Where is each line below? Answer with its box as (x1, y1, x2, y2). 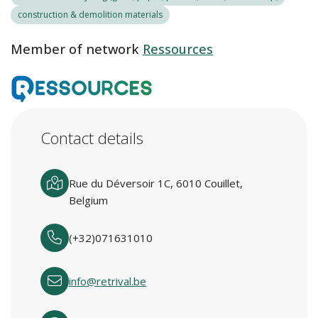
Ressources (143, 40, 213, 57)
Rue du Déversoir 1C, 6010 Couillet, (69, 176, 243, 190)
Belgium (69, 193, 108, 207)
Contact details (40, 127, 143, 149)
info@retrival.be (69, 274, 146, 288)
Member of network (11, 40, 139, 57)
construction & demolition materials (18, 9, 163, 21)
